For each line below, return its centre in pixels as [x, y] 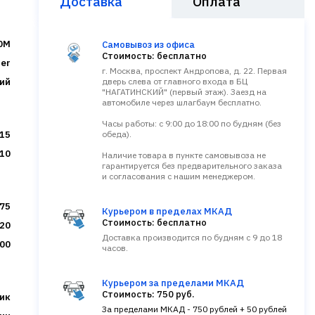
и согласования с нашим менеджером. [179, 176]
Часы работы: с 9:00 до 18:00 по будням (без [192, 123]
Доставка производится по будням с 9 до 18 [192, 237]
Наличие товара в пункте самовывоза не [184, 155]
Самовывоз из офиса [148, 45]
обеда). [117, 134]
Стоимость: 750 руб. [148, 294]
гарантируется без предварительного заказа [192, 166]
